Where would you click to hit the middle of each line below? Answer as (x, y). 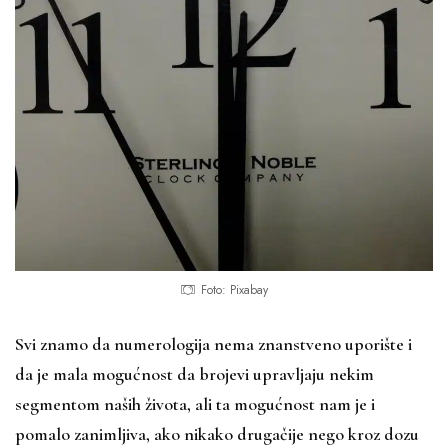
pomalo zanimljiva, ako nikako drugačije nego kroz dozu (217, 433)
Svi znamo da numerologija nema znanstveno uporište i (213, 343)
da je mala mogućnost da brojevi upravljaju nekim (194, 373)
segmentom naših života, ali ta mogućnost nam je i (195, 403)
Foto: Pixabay (234, 289)
